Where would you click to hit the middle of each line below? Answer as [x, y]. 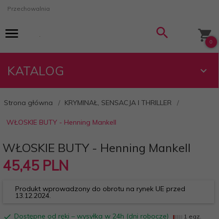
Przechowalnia [29, 9]
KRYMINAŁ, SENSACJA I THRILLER [118, 103]
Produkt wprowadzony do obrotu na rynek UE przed [100, 189]
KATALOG [36, 71]
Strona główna [28, 103]
